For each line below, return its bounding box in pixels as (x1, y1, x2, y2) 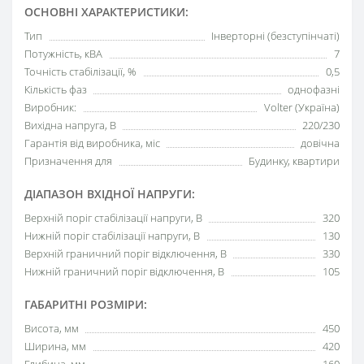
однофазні (288, 81, 340, 97)
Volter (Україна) (264, 99, 340, 115)
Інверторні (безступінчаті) (211, 28, 340, 43)
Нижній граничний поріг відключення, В (24, 263, 224, 279)
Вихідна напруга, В (24, 117, 116, 132)
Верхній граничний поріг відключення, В (24, 245, 227, 261)
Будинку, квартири (249, 153, 340, 168)
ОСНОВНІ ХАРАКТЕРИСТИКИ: (24, 3, 188, 19)
